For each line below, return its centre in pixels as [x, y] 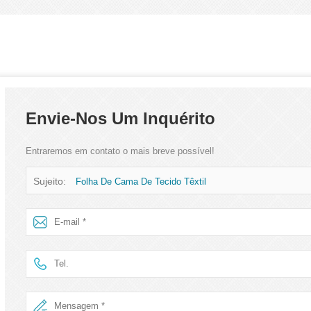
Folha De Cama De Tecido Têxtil [141, 181]
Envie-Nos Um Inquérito [120, 118]
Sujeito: [51, 181]
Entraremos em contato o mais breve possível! [120, 151]
